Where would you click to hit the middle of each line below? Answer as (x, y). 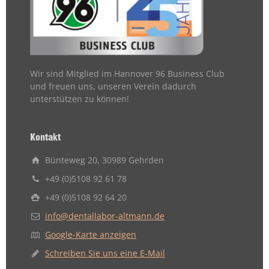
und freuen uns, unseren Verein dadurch (113, 86)
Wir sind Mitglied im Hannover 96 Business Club (127, 73)
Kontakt (45, 137)
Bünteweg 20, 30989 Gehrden (104, 160)
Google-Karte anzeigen (91, 234)
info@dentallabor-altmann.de (105, 216)
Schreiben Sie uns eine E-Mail (105, 253)
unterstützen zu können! (80, 98)
